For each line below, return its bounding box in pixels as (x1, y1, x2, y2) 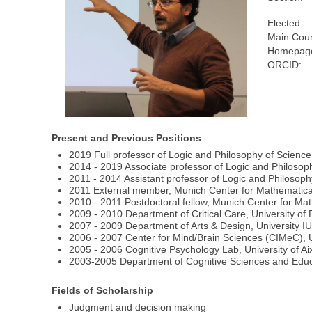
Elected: (267, 17, 304, 29)
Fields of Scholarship (52, 284, 154, 296)
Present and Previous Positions (52, 132, 202, 144)
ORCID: (267, 59, 302, 71)
